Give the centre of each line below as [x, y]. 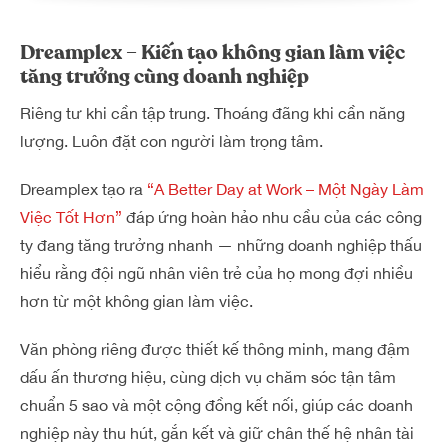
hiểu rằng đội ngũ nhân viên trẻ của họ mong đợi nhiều [216, 272]
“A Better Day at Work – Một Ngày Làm [285, 188]
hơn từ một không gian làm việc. [136, 300]
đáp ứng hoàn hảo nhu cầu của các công [272, 216]
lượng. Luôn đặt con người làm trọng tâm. [171, 140]
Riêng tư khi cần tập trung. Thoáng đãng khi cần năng [212, 112]
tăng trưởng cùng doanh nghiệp [164, 76]
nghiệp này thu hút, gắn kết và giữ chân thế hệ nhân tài [217, 432]
